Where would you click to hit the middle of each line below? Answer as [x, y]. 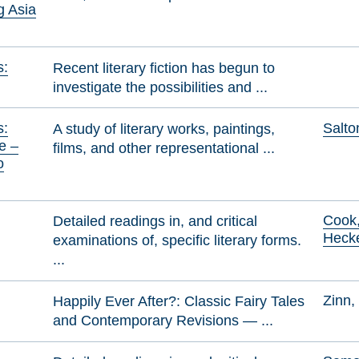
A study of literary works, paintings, [164, 128]
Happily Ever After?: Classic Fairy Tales [179, 301]
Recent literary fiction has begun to [164, 67]
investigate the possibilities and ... [161, 87]
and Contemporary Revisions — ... [163, 321]
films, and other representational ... [164, 147]
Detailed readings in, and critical [155, 221]
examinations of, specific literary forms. [177, 240]
